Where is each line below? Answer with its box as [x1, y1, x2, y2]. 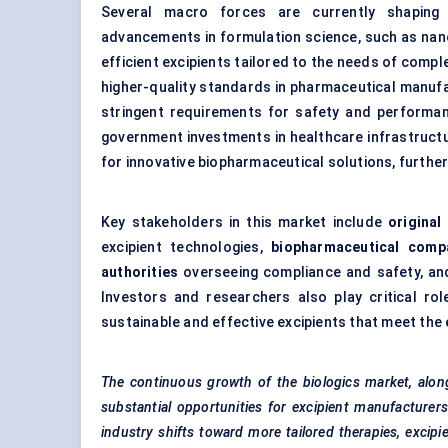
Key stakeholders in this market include [101, 214, 388, 231]
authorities [101, 264, 179, 281]
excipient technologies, [101, 239, 272, 256]
